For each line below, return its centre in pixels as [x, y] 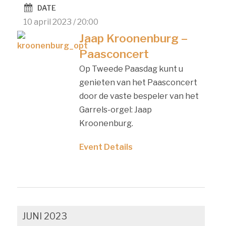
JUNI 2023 [45, 216]
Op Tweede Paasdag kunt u [131, 69]
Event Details [106, 147]
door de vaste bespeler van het [139, 96]
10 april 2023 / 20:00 [61, 22]
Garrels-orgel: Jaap [115, 109]
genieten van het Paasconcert [138, 82]
